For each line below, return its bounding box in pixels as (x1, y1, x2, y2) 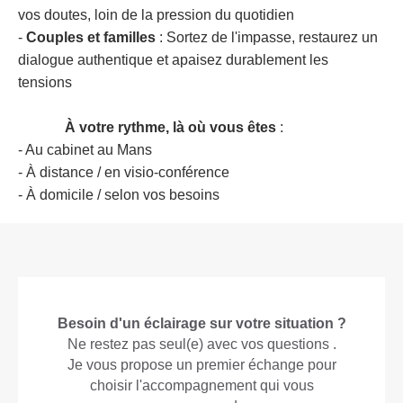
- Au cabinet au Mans (18, 141, 152, 157)
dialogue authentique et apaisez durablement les (18, 51, 328, 67)
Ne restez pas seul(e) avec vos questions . (67, 336, 336, 352)
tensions (18, 74, 72, 90)
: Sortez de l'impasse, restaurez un (156, 29, 378, 45)
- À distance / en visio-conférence (18, 164, 229, 180)
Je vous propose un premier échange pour (67, 356, 336, 372)
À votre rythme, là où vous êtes (65, 119, 280, 135)
